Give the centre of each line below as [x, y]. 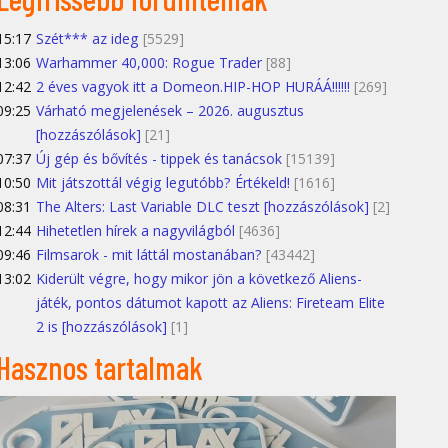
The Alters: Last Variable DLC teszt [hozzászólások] [202, 207]
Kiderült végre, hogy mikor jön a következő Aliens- [199, 279]
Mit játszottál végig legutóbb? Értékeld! [163, 183]
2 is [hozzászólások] [101, 327]
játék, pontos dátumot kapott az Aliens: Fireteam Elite [210, 303]
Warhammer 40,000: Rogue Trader [149, 63]
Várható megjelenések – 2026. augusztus [170, 111]
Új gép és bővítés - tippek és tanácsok [159, 159]
